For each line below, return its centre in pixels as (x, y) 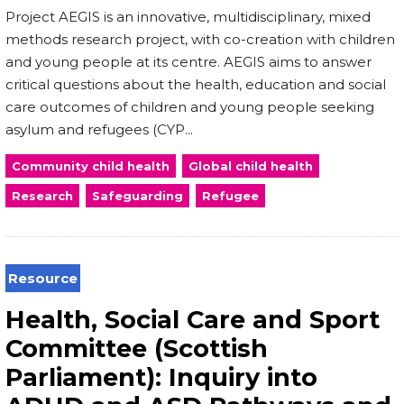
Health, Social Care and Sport (193, 319)
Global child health (251, 165)
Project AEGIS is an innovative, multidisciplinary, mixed (188, 16)
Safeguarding (138, 195)
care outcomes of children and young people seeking (190, 106)
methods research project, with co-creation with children (200, 39)
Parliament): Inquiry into (161, 377)
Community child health (91, 165)
